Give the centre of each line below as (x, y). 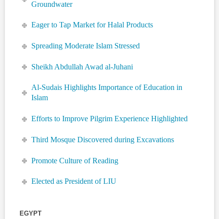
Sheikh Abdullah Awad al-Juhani (82, 66)
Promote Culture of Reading (75, 160)
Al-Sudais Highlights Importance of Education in (107, 88)
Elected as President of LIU (74, 181)
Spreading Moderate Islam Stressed (86, 46)
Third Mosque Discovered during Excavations (103, 139)
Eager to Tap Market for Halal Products (92, 25)
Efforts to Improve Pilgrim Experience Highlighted (110, 119)
